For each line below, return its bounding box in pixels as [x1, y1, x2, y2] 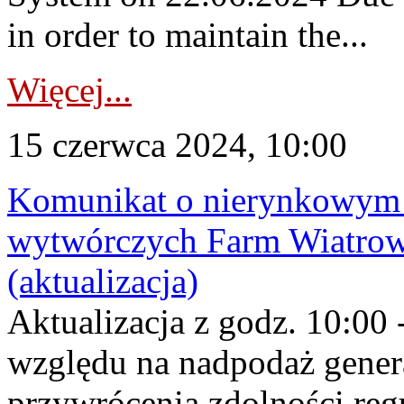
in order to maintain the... [7, 15, 368, 54]
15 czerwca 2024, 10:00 [7, 125, 347, 164]
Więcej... [7, 70, 132, 109]
